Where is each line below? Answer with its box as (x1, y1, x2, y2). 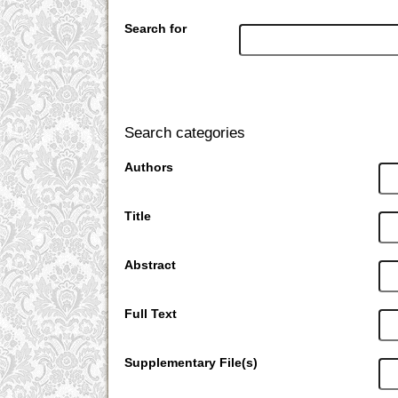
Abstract (124, 258, 177, 273)
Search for (124, 21, 187, 36)
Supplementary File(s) (124, 355, 259, 370)
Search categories (124, 124, 246, 142)
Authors (124, 160, 174, 175)
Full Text (124, 306, 178, 322)
